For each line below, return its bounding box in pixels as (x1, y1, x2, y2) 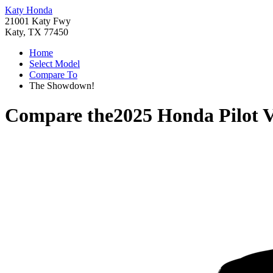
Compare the (5, 104, 113, 127)
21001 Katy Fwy (5, 16, 71, 26)
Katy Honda (5, 5, 52, 15)
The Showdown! (29, 80, 94, 91)
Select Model (29, 58, 80, 69)
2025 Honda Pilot (113, 104, 258, 127)
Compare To (29, 69, 77, 80)
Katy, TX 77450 (5, 27, 68, 37)
